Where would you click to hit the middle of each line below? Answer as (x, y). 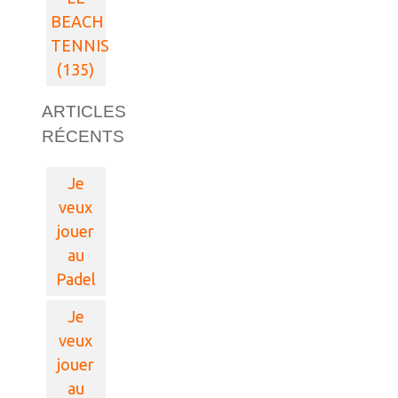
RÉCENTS (84, 136)
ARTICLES (84, 111)
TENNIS (80, 45)
